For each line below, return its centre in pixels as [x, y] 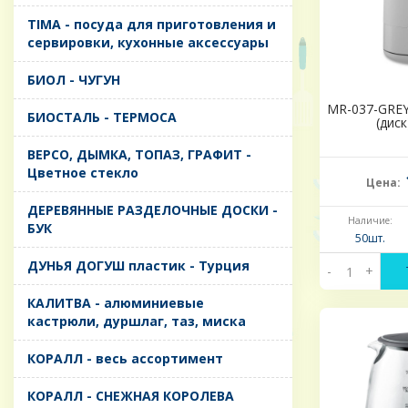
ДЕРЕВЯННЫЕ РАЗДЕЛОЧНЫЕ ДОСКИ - [153, 210]
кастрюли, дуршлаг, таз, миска [137, 321]
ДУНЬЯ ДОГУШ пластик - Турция [138, 266]
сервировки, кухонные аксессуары [148, 43]
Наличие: [370, 221]
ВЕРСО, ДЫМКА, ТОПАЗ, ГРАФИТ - [139, 155]
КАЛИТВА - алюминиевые [116, 303]
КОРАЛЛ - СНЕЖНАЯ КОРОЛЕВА [131, 396]
